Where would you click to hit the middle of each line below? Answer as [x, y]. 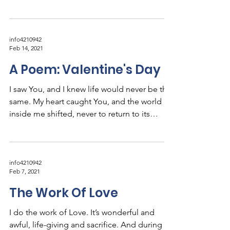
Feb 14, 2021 [26, 48]
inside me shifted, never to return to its [80, 114]
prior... [21, 126]
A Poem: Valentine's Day [85, 70]
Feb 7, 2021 [25, 171]
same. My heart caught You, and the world [85, 101]
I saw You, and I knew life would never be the [90, 89]
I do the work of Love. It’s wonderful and [82, 212]
